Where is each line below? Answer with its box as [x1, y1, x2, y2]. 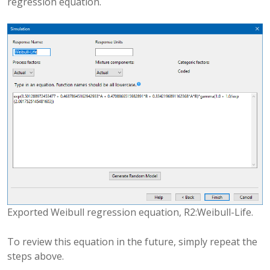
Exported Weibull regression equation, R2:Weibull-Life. [7, 205, 253, 219]
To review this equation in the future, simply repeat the [7, 234, 257, 248]
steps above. [7, 249, 64, 263]
